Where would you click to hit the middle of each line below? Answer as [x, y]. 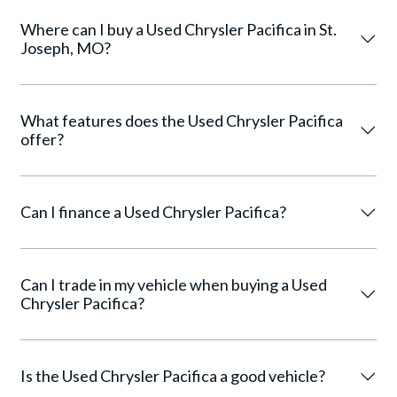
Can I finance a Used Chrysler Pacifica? [153, 212]
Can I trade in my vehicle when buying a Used [174, 284]
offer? [42, 139]
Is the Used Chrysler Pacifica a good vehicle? [173, 376]
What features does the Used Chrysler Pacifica [182, 121]
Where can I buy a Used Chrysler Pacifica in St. [179, 29]
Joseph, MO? [66, 48]
